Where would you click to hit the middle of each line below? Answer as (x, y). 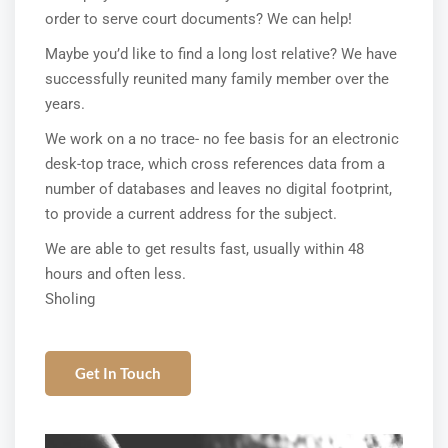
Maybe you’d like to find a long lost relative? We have (221, 54)
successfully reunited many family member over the (217, 79)
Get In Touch (118, 373)
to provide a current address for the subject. (191, 214)
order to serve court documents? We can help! (198, 19)
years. (65, 104)
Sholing (70, 299)
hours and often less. (115, 274)
